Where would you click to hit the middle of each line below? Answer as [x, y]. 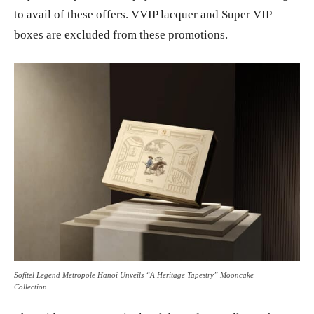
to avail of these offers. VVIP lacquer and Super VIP [143, 15]
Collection [30, 286]
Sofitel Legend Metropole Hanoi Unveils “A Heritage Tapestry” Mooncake [134, 274]
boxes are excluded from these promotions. [121, 35]
